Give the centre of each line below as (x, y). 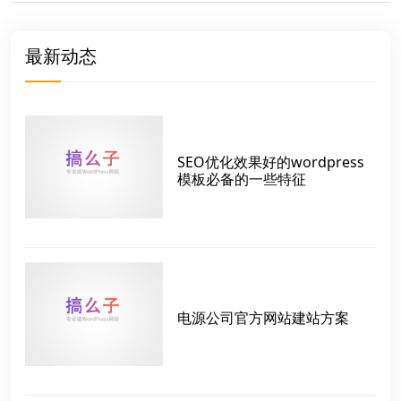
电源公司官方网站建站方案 (263, 317)
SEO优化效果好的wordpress (271, 162)
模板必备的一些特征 (242, 179)
